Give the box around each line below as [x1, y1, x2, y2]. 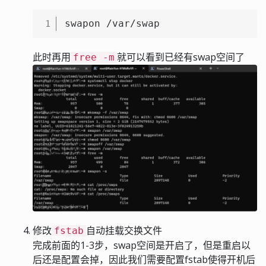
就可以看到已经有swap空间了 [117, 50, 245, 64]
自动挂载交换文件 [86, 223, 162, 237]
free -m [73, 52, 115, 63]
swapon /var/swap [65, 18, 160, 29]
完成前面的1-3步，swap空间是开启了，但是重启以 [33, 238, 251, 252]
